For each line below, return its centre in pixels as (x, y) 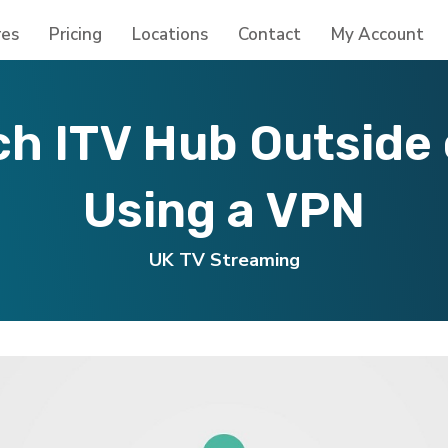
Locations (170, 34)
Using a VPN (224, 210)
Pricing (75, 34)
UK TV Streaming (224, 260)
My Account (377, 34)
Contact (269, 34)
